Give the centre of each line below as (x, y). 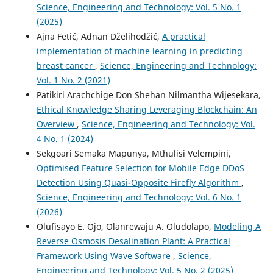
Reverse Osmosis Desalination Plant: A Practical (133, 241)
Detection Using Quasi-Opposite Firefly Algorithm (139, 183)
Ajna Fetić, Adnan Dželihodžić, (99, 37)
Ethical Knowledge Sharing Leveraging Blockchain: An (147, 110)
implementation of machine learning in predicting (139, 51)
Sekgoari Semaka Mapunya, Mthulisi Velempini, (133, 154)
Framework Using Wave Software (105, 256)
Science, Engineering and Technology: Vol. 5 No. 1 (139, 7)
